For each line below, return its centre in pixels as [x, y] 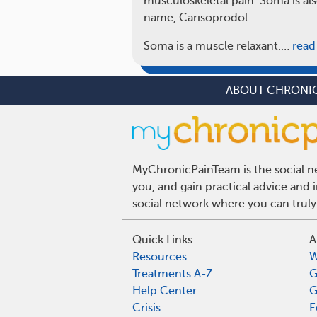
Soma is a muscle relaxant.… [217, 46]
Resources [160, 257]
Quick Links [162, 240]
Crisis [146, 307]
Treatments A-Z [173, 273]
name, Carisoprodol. [197, 18]
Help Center [165, 290]
